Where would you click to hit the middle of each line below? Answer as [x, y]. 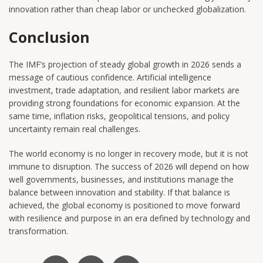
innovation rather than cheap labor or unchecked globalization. [127, 9]
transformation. [38, 231]
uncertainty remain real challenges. [75, 129]
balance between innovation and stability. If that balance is [119, 192]
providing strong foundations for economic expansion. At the [124, 103]
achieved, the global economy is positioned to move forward [124, 205]
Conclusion [49, 37]
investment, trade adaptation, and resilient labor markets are [124, 90]
